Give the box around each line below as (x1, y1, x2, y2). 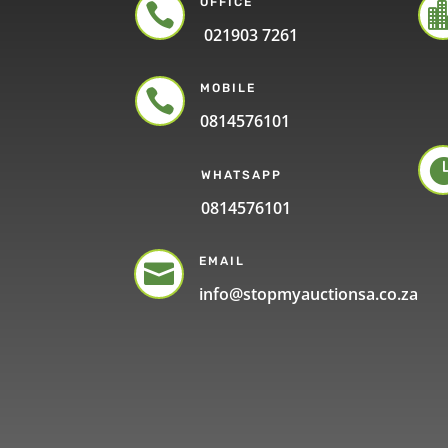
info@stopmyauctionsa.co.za (199, 283, 419, 306)
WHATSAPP (200, 167, 282, 182)
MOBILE (199, 81, 256, 96)
